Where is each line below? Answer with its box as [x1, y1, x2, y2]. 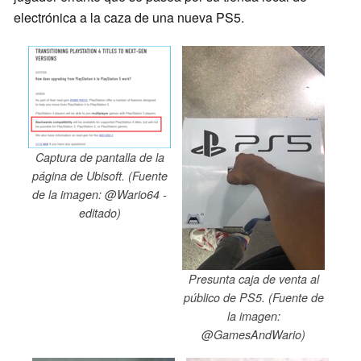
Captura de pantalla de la [35, 149, 164, 166]
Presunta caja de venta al [188, 271, 319, 288]
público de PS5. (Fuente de [183, 289, 324, 306]
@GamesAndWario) [201, 326, 305, 343]
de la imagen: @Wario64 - [32, 186, 167, 203]
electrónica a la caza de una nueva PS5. [14, 8, 244, 27]
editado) [78, 205, 121, 222]
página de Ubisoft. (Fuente [31, 168, 168, 185]
